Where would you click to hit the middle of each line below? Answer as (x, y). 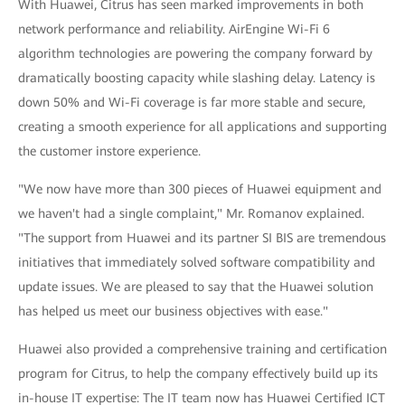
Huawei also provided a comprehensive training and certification (202, 349)
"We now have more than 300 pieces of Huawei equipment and (200, 189)
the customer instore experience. (109, 151)
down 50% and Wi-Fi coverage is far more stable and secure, (192, 102)
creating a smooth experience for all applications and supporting (202, 127)
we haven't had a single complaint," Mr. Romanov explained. (191, 213)
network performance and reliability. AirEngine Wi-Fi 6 (174, 29)
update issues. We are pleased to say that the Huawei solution (196, 287)
